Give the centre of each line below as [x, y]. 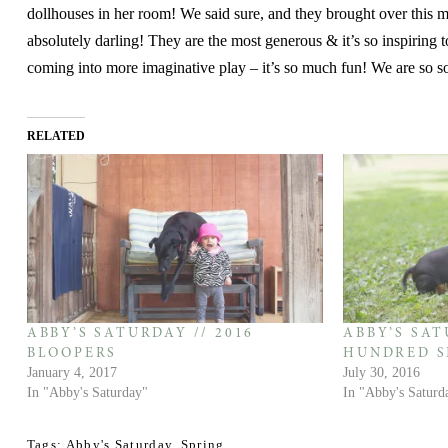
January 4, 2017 [71, 373]
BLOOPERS [72, 354]
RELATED [55, 136]
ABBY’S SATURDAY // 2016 [140, 334]
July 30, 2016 [382, 373]
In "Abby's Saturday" [87, 393]
